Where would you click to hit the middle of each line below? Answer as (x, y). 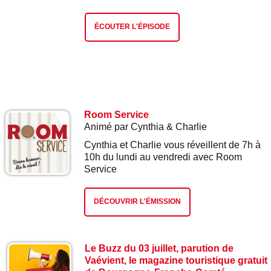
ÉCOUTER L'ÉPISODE (132, 27)
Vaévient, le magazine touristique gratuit (176, 260)
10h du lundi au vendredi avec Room (163, 157)
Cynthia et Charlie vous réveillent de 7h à (172, 145)
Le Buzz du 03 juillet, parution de (159, 248)
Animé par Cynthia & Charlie (145, 127)
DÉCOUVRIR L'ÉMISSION (137, 201)
